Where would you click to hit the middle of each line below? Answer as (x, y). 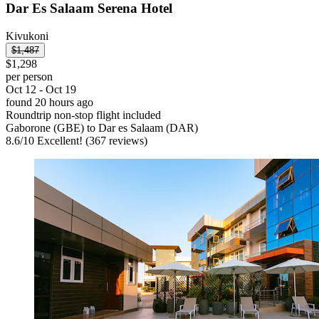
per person (29, 76)
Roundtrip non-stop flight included (83, 115)
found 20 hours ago (49, 102)
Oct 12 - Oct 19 (41, 89)
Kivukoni (27, 36)
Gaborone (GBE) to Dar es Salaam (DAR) (102, 127)
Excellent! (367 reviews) (91, 140)
